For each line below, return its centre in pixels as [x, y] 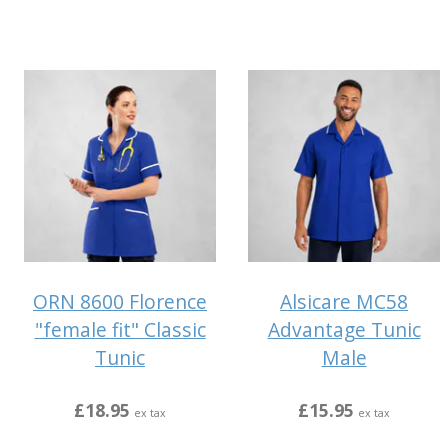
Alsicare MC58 [344, 301]
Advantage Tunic [344, 329]
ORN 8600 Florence [120, 301]
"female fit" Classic [120, 329]
